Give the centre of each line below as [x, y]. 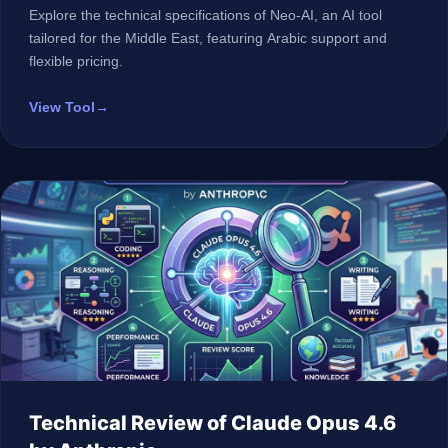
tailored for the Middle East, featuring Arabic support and [208, 38]
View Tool [62, 107]
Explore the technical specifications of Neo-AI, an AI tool [205, 15]
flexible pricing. [76, 61]
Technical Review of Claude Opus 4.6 [212, 423]
